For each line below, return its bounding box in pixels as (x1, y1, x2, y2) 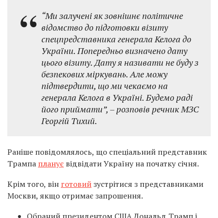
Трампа (7, 158, 38, 169)
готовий (61, 179, 91, 189)
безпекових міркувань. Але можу (41, 68, 167, 80)
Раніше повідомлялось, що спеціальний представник (7, 146, 207, 157)
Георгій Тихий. (41, 115, 97, 127)
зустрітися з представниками (91, 179, 203, 189)
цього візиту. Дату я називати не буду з (41, 56, 199, 68)
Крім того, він (7, 179, 61, 189)
